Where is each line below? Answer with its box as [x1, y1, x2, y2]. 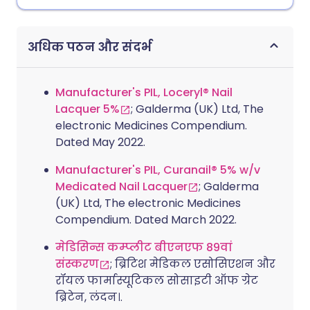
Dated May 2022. [55, 134, 145, 150]
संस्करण [55, 256, 99, 272]
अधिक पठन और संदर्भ [28, 38, 152, 55]
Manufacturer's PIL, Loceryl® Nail [55, 84, 232, 100]
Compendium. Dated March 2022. [55, 212, 237, 228]
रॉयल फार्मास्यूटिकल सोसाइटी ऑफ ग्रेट [55, 273, 258, 289]
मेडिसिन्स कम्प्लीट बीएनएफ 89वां [55, 239, 232, 255]
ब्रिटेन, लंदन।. [55, 289, 122, 305]
